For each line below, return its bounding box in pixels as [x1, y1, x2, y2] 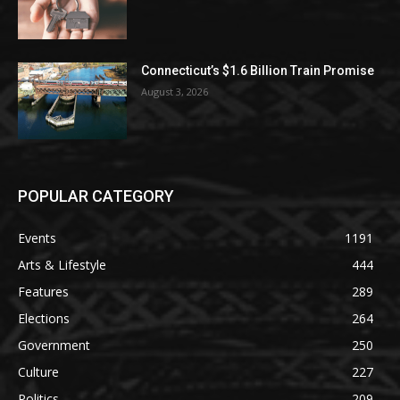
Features [18, 282, 69, 300]
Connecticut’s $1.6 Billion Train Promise [141, 63, 375, 79]
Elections [18, 309, 70, 327]
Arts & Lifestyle [18, 255, 106, 273]
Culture [18, 362, 59, 380]
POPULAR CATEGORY [18, 186, 174, 205]
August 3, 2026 [141, 85, 209, 99]
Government [18, 336, 90, 354]
